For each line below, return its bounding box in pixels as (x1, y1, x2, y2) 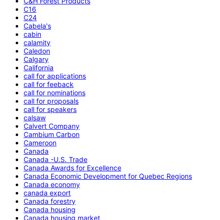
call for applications (24, 71, 86, 80)
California (24, 63, 54, 72)
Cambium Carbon (24, 130, 80, 138)
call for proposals (24, 96, 79, 105)
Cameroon (24, 138, 56, 147)
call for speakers (24, 105, 77, 113)
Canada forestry (24, 196, 76, 205)
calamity (24, 38, 51, 47)
